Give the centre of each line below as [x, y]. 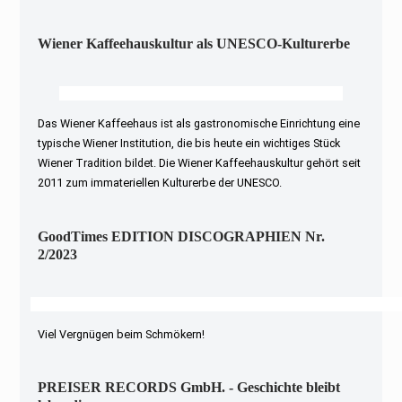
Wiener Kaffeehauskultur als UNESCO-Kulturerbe [194, 44]
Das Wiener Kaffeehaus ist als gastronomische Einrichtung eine [199, 124]
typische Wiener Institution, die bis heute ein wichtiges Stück [189, 144]
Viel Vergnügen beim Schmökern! [122, 334]
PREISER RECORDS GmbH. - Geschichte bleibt [189, 387]
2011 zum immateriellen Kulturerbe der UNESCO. [160, 183]
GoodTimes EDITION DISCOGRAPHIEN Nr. [182, 236]
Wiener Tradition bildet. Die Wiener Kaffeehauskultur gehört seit [200, 163]
